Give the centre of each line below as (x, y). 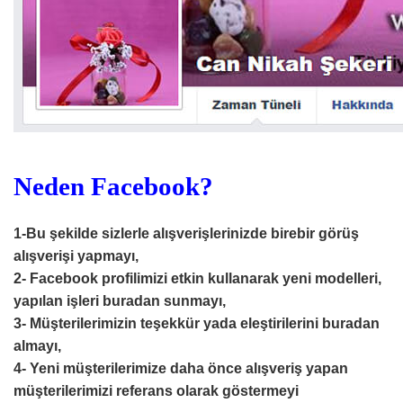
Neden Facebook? (113, 186)
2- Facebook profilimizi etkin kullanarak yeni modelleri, (197, 278)
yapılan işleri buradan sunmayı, (120, 301)
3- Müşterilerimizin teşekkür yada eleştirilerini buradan (197, 323)
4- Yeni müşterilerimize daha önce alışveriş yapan (181, 368)
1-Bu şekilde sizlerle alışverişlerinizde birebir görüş (186, 233)
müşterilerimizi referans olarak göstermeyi (156, 391)
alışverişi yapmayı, (76, 256)
